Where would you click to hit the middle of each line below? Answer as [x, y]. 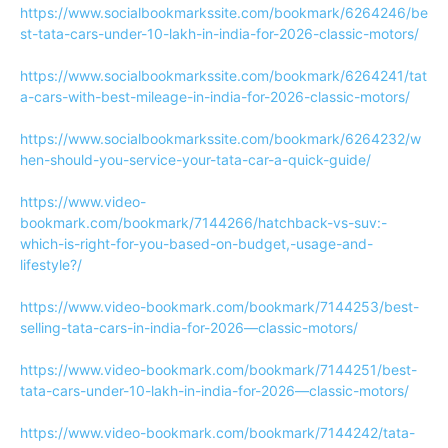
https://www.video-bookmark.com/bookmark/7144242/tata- [217, 432]
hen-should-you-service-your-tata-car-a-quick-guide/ [195, 159]
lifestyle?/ [51, 264]
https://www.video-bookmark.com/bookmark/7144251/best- [218, 369]
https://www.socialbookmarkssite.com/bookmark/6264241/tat [223, 75]
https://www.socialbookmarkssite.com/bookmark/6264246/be [224, 12]
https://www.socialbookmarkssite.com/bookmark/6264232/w [220, 138]
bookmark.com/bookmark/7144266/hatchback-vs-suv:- [203, 222]
